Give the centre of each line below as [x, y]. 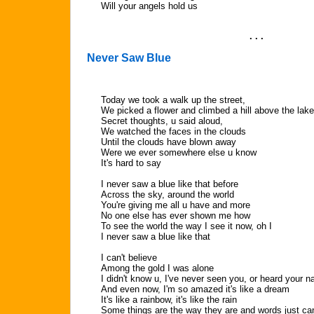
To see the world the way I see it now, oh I [186, 226]
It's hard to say [131, 163]
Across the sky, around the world [168, 194]
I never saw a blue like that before [170, 184]
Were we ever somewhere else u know [179, 152]
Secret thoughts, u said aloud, [162, 121]
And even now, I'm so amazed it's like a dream [195, 289]
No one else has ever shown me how [176, 216]
